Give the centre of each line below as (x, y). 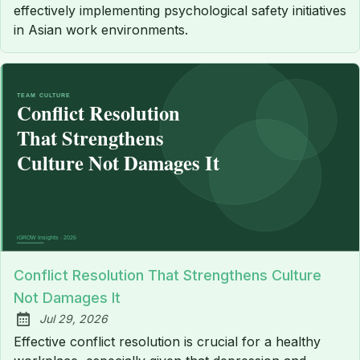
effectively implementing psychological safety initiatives (180, 11)
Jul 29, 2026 (74, 319)
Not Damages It (67, 298)
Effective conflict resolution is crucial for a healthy (167, 342)
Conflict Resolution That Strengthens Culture (168, 276)
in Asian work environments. (101, 30)
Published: (51, 327)
